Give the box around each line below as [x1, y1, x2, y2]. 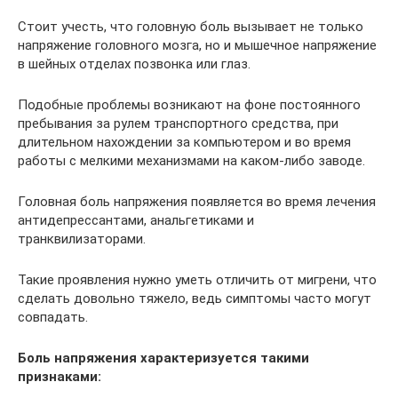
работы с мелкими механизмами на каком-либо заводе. [18, 152, 365, 169]
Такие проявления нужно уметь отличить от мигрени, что [18, 271, 377, 288]
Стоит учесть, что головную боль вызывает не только [18, 18, 363, 35]
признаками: [18, 368, 101, 385]
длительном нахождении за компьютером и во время [18, 133, 351, 150]
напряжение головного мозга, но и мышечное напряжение [18, 36, 377, 53]
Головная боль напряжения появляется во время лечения [18, 193, 376, 210]
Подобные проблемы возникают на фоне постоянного [18, 96, 361, 113]
